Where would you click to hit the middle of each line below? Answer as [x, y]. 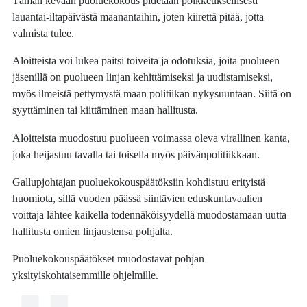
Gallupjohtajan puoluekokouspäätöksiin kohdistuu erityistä [139, 182]
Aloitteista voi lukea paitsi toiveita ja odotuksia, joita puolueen [146, 61]
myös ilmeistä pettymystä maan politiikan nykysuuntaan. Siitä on [152, 94]
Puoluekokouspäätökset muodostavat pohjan [109, 259]
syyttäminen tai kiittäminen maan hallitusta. [106, 110]
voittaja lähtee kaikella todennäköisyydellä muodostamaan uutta [150, 215]
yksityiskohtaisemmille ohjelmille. [86, 275]
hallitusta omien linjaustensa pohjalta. [93, 232]
